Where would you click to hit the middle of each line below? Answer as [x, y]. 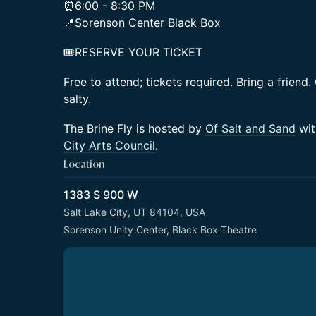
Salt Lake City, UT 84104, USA [134, 212]
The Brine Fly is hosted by [134, 128]
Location [84, 164]
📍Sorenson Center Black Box [142, 23]
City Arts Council [109, 145]
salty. [77, 99]
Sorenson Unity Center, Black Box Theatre [160, 230]
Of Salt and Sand [250, 128]
